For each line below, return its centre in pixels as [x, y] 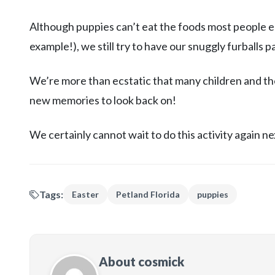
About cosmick [141, 261]
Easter [85, 194]
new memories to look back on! [103, 100]
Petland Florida [148, 194]
